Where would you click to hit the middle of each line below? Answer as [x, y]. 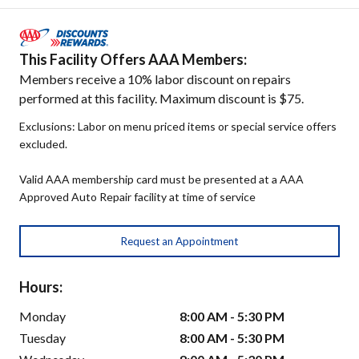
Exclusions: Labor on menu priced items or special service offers [178, 127]
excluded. [43, 144]
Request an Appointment [179, 242]
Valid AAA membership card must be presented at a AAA [161, 179]
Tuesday [42, 338]
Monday [42, 317]
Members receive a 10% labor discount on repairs [155, 79]
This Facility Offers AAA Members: [133, 60]
